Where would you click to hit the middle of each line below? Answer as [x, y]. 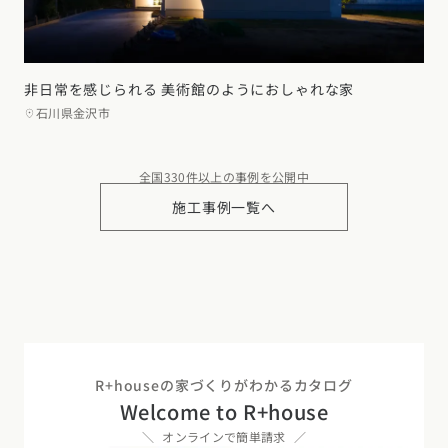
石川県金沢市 [73, 113]
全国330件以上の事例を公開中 [224, 177]
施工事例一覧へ [224, 207]
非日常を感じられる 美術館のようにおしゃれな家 [189, 89]
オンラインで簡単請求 [224, 437]
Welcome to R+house [224, 412]
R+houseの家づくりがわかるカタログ [224, 385]
